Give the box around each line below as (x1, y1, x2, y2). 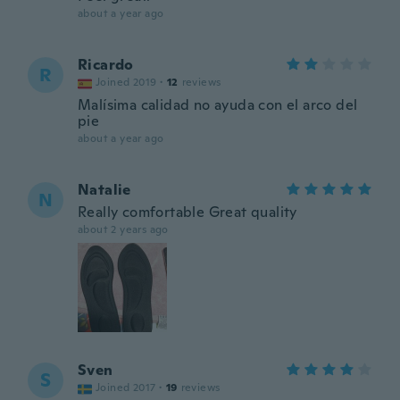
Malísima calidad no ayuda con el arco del (78, 96, 358, 114)
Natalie (78, 180, 131, 199)
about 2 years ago (78, 222, 169, 237)
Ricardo (78, 55, 134, 74)
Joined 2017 (96, 380, 156, 395)
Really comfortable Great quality (78, 203, 297, 221)
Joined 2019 (96, 75, 157, 89)
